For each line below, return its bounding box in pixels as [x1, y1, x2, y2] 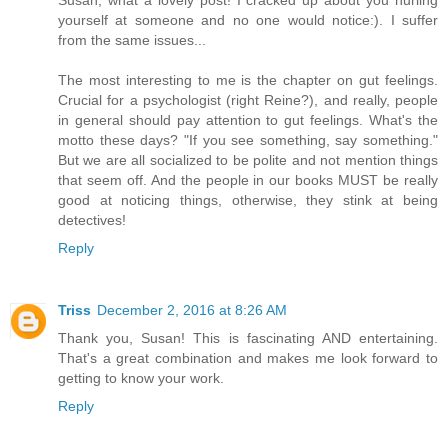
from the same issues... [58, 32, 206, 49]
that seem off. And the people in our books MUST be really [58, 172, 438, 189]
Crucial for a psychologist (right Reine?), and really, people [58, 92, 438, 109]
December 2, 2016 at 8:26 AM [97, 302, 287, 319]
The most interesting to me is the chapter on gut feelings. [58, 72, 438, 89]
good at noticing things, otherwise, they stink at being [58, 192, 438, 209]
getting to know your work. [58, 370, 224, 387]
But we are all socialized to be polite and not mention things [58, 152, 438, 169]
